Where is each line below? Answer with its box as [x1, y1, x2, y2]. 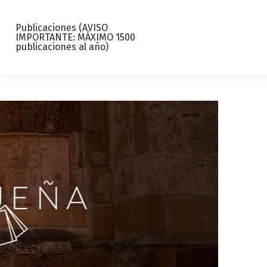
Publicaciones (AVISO [15, 22, 108, 33]
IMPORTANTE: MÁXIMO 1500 [15, 32, 136, 43]
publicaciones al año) [15, 41, 109, 52]
